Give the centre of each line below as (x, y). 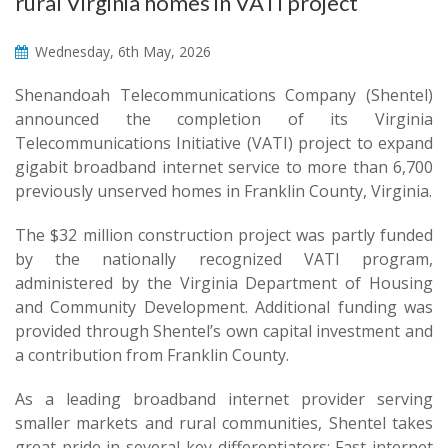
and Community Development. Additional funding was (224, 307)
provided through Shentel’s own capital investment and (224, 331)
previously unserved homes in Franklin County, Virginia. (223, 191)
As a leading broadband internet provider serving (224, 399)
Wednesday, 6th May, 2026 (121, 51)
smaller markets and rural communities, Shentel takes (224, 423)
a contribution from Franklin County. (152, 355)
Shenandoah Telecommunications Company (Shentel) (224, 95)
